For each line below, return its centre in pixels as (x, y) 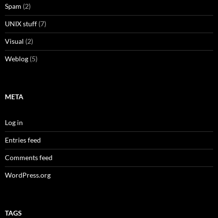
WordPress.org (28, 175)
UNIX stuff (21, 24)
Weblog (17, 59)
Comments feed (29, 158)
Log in (14, 123)
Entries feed (23, 140)
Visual (14, 41)
